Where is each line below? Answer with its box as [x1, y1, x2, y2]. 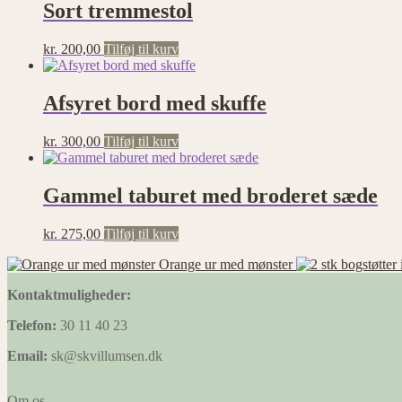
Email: [7, 347, 48, 363]
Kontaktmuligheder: [7, 286, 131, 302]
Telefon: [7, 317, 57, 333]
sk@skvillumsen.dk [48, 347, 162, 363]
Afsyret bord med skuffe [43, 92, 267, 116]
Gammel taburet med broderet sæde [43, 183, 378, 207]
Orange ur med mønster [159, 256, 293, 272]
